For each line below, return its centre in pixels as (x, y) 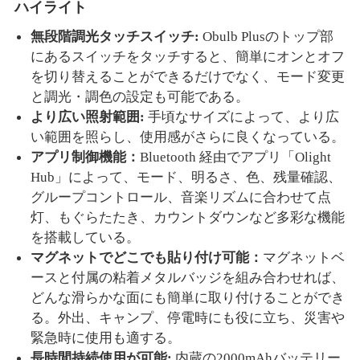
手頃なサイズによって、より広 (243, 117)
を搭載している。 (85, 237)
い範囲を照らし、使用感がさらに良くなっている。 (188, 137)
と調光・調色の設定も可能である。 (140, 96)
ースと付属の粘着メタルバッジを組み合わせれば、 (188, 277)
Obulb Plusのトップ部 (268, 36)
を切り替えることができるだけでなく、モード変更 (188, 76)
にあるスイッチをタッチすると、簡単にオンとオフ (188, 56)
